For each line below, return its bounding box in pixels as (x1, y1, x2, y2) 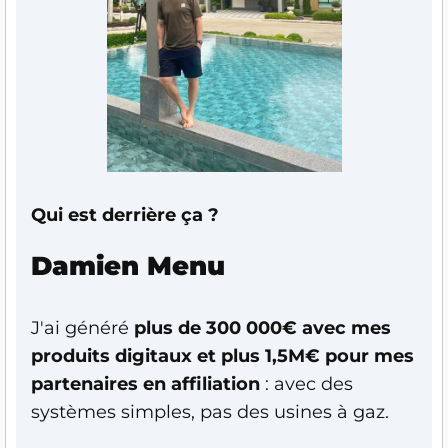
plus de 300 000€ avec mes (134, 316, 391, 339)
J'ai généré (31, 316, 134, 339)
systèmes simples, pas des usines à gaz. (31, 400, 389, 423)
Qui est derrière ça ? (31, 203, 219, 226)
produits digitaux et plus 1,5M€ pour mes (31, 344, 414, 367)
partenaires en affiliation (31, 372, 260, 395)
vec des (285, 372, 353, 395)
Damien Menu (31, 249, 225, 282)
